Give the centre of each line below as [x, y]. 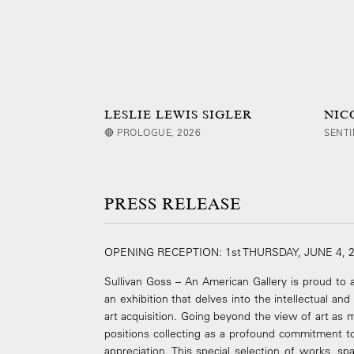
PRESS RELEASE [173, 205]
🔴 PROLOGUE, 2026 [153, 132]
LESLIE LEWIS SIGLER [179, 115]
